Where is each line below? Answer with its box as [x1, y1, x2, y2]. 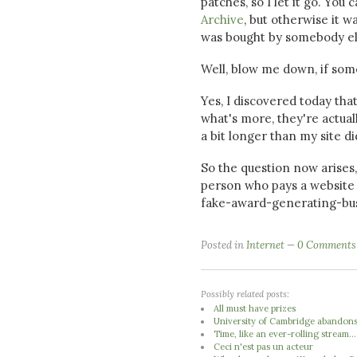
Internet [246, 238, 284, 252]
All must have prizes [214, 302, 296, 314]
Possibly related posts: [201, 288, 289, 300]
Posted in [201, 238, 246, 252]
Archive [201, 12, 244, 27]
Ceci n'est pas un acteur [214, 340, 314, 352]
